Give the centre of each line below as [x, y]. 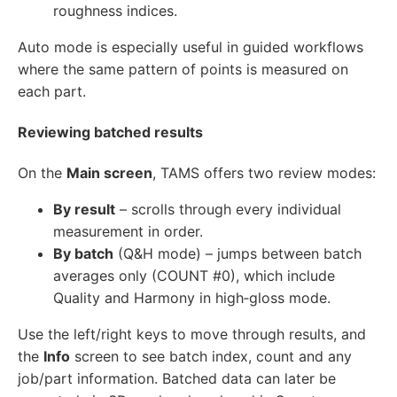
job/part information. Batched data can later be [177, 379]
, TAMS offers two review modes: [264, 173]
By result [84, 210]
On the [42, 173]
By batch [83, 254]
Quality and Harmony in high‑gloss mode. [192, 298]
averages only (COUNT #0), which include [194, 276]
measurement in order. [128, 232]
